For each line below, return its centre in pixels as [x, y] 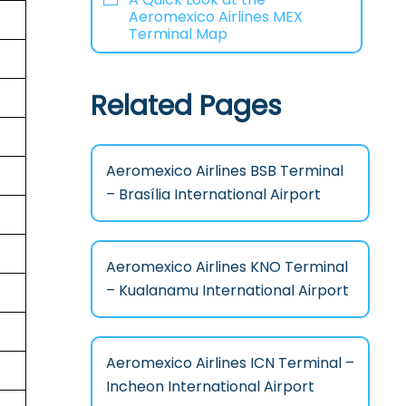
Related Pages [186, 106]
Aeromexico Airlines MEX [215, 16]
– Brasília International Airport [213, 194]
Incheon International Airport [210, 386]
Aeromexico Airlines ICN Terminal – [230, 362]
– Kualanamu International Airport [227, 290]
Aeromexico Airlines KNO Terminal [227, 266]
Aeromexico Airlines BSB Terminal [224, 170]
